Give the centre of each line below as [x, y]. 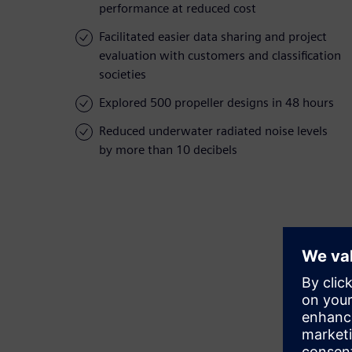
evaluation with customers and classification [220, 56]
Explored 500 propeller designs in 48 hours [216, 103]
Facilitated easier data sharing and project [213, 37]
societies [123, 75]
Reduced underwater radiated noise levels [213, 131]
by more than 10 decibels [168, 150]
